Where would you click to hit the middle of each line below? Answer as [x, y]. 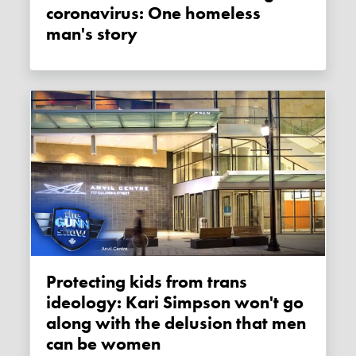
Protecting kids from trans [52, 282]
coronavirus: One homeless [154, 13]
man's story [92, 34]
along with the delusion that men [176, 323]
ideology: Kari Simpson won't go [175, 302]
